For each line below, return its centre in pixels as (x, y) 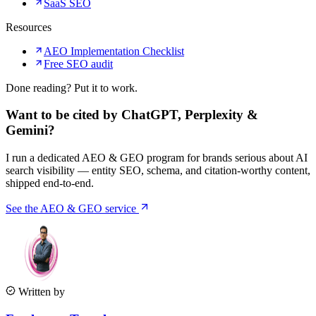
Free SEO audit (78, 63)
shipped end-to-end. (50, 183)
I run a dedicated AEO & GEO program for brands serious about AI (157, 158)
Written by (40, 292)
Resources (29, 27)
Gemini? (30, 130)
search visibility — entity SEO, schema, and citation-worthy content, (158, 171)
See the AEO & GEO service (72, 209)
